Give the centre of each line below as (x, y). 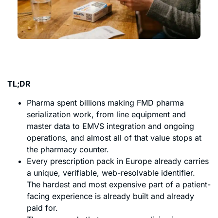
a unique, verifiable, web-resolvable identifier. (111, 173)
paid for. (42, 208)
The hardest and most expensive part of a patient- (119, 184)
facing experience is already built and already (110, 196)
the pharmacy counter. (68, 149)
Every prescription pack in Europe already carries (118, 161)
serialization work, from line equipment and (106, 114)
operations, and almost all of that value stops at (114, 137)
